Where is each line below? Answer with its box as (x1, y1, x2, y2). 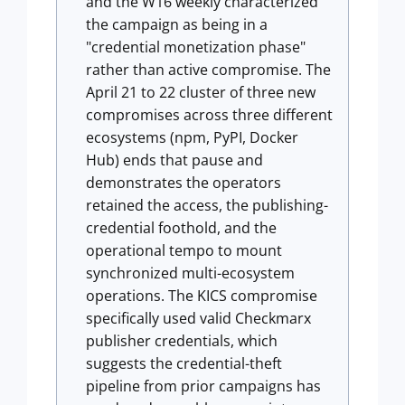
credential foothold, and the (86, 218, 277, 238)
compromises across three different (86, 105, 333, 125)
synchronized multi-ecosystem (86, 263, 295, 283)
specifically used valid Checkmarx (86, 308, 311, 328)
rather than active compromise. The (86, 60, 331, 80)
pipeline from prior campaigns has (86, 376, 321, 396)
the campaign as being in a (86, 14, 268, 34)
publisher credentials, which (86, 331, 278, 351)
